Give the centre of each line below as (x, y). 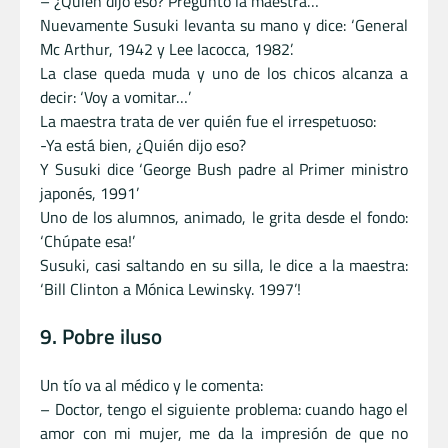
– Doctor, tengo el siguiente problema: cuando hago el (224, 409)
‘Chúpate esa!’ (87, 240)
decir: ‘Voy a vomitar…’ (115, 96)
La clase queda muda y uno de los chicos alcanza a (224, 72)
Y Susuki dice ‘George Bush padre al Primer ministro (224, 168)
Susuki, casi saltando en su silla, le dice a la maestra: (224, 264)
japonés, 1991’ (89, 192)
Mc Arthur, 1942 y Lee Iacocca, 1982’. (166, 48)
